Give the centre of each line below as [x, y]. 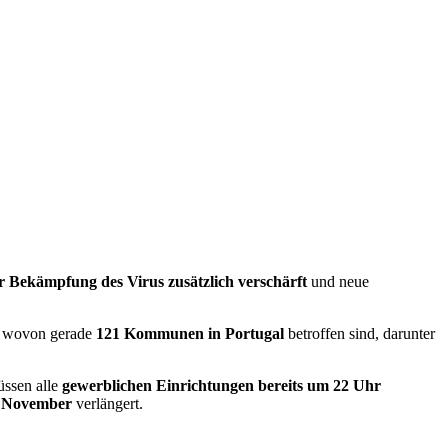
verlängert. [107, 403]
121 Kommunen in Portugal [190, 333]
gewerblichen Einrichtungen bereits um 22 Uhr [221, 385]
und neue [338, 281]
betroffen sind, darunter [359, 333]
